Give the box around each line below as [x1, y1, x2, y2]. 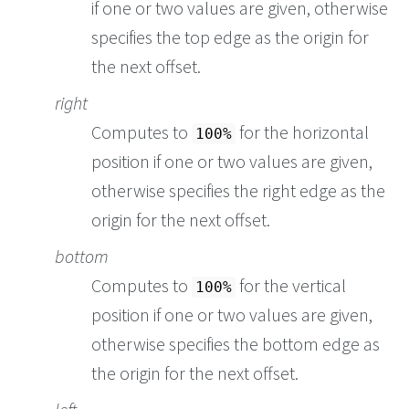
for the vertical [236, 274, 346, 298]
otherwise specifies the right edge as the [91, 179, 385, 203]
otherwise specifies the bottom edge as [91, 332, 380, 356]
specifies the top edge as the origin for [91, 26, 369, 49]
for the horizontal [236, 121, 369, 144]
